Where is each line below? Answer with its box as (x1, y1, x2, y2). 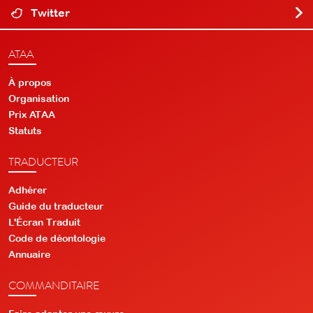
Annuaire (8, 248, 50, 260)
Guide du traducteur (8, 200, 103, 212)
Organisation (8, 92, 69, 104)
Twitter (28, 6, 70, 19)
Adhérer (8, 184, 47, 196)
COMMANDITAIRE (8, 277, 99, 292)
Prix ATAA (8, 108, 55, 120)
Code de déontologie (8, 232, 105, 244)
